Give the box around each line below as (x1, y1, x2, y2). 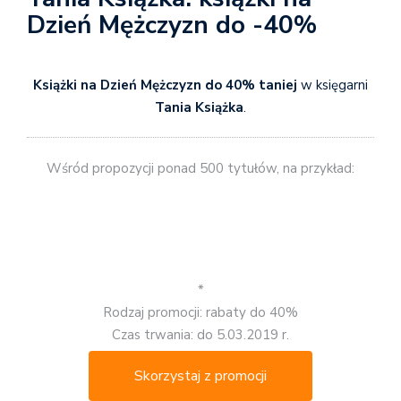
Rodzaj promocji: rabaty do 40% (103, 303, 298, 321)
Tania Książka (155, 98, 243, 116)
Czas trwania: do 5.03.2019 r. (112, 325, 289, 344)
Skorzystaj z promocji (134, 365, 267, 386)
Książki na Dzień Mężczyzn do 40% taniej (33, 75, 301, 94)
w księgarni (301, 75, 368, 94)
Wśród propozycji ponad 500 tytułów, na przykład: (47, 159, 354, 178)
